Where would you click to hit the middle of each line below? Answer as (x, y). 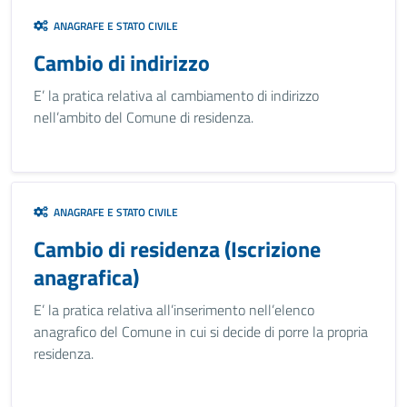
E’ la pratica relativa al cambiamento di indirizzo (176, 95)
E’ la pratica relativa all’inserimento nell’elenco (174, 310)
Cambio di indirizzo (122, 63)
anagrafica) (86, 277)
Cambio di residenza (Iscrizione (177, 249)
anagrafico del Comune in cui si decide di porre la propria (201, 332)
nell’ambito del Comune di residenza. (144, 117)
